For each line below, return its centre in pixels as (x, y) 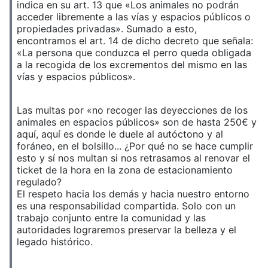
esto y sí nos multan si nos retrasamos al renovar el (133, 158)
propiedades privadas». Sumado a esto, (107, 29)
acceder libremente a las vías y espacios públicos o (134, 17)
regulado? (39, 182)
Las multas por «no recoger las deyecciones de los (132, 110)
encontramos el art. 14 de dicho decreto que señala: (135, 41)
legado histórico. (55, 242)
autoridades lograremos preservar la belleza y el (127, 230)
